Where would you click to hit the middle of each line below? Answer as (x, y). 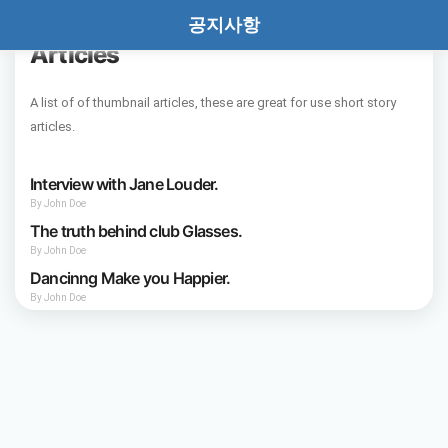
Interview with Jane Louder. (124, 184)
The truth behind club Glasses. (136, 231)
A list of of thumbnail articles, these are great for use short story (213, 102)
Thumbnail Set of (86, 31)
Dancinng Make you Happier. (130, 278)
